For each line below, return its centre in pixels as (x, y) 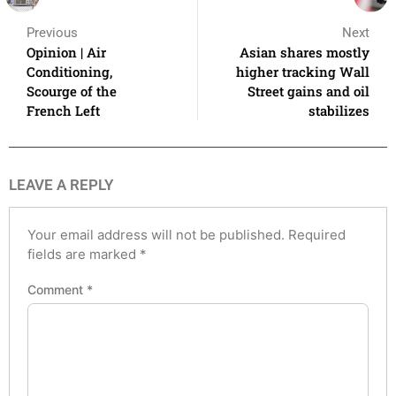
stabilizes (339, 110)
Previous (52, 32)
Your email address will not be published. (156, 234)
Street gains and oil (308, 91)
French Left (63, 110)
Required (317, 234)
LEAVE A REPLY (61, 184)
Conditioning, (69, 71)
